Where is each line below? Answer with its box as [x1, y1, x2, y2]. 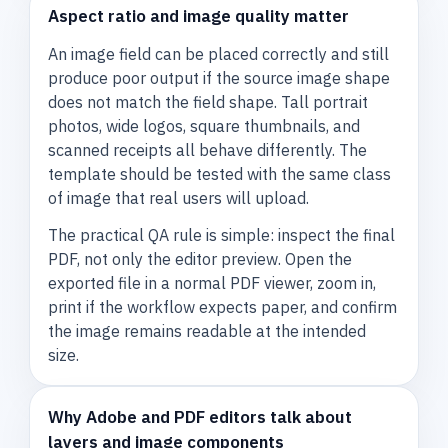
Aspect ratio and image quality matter [48, 5, 350, 28]
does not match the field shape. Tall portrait [48, 92, 369, 113]
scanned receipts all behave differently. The [48, 140, 368, 161]
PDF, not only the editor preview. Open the [48, 248, 353, 269]
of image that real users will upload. [48, 188, 310, 209]
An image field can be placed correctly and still [48, 44, 390, 65]
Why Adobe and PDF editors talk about [48, 406, 353, 429]
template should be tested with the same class [48, 164, 392, 185]
